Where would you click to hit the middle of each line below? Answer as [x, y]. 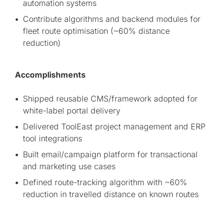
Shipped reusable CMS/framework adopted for [110, 99]
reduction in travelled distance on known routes [111, 194]
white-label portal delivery [72, 111]
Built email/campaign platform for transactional [110, 154]
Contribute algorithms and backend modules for [112, 19]
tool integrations [53, 138]
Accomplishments [50, 75]
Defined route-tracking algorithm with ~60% [105, 182]
